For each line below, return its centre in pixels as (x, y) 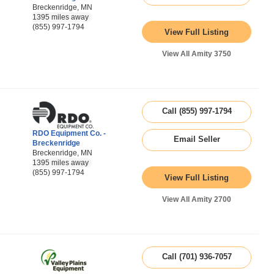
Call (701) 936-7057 (197, 257)
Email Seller (197, 139)
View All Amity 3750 (197, 54)
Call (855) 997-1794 (197, 111)
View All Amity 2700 (197, 199)
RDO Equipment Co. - (69, 133)
